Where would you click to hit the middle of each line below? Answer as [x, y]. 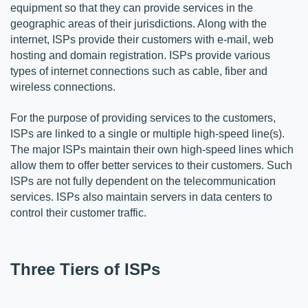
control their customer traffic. [80, 212]
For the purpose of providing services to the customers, [143, 118]
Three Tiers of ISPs [85, 269]
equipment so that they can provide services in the [132, 8]
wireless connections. [64, 87]
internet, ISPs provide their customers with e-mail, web [142, 39]
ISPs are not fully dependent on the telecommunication [143, 181]
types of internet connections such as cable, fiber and [139, 71]
